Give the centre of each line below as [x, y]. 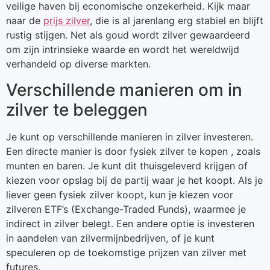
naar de [25, 21]
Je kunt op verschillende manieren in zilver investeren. [130, 137]
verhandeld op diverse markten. [78, 64]
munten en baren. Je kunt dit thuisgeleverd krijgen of [127, 165]
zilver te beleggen [77, 109]
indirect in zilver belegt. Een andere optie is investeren [130, 223]
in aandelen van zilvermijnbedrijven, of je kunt [110, 238]
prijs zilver [67, 21]
